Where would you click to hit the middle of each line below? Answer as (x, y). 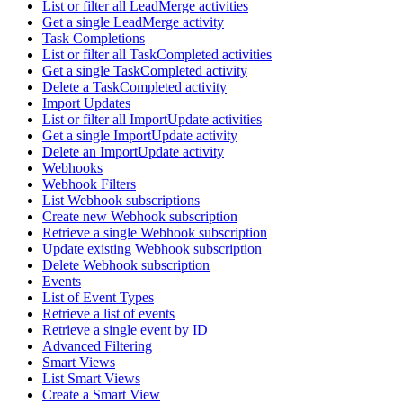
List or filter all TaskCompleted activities (157, 55)
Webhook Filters (89, 184)
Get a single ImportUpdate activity (140, 136)
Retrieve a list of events (108, 314)
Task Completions (94, 39)
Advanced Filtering (97, 346)
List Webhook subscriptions (121, 201)
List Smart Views (91, 379)
